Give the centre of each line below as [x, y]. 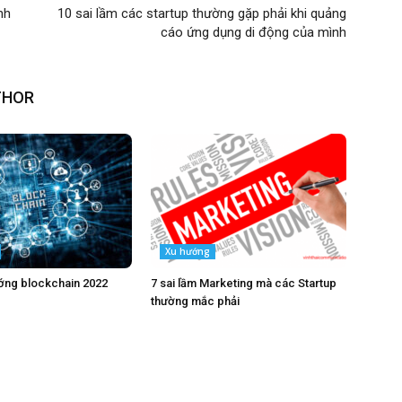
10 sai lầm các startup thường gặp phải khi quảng [202, 13]
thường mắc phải [195, 301]
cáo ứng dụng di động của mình [253, 32]
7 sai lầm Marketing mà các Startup [244, 283]
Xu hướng [188, 251]
